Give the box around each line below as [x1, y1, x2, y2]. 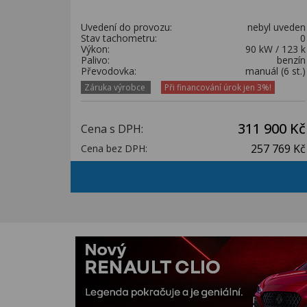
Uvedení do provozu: [81, 21, 172, 34]
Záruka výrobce [84, 82, 147, 93]
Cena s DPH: [81, 121, 143, 136]
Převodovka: [81, 64, 136, 77]
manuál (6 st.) [245, 64, 306, 77]
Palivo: [81, 53, 110, 66]
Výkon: [81, 42, 110, 56]
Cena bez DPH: [81, 142, 147, 155]
